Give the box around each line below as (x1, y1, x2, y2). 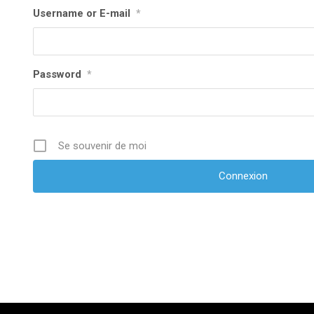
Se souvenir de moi (58, 139, 146, 152)
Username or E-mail (33, 7, 130, 20)
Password (33, 68, 81, 81)
